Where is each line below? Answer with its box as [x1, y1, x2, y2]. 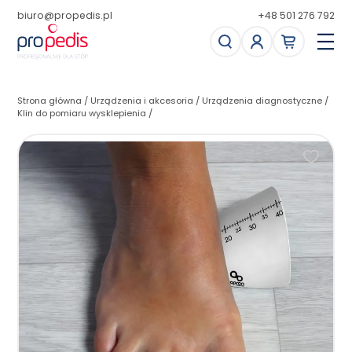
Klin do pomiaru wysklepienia [17, 107, 147, 120]
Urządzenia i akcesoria [90, 94, 194, 108]
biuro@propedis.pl [17, 9, 113, 23]
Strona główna [17, 94, 82, 108]
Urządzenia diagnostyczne [202, 94, 323, 108]
